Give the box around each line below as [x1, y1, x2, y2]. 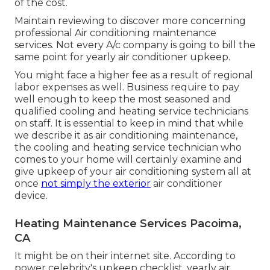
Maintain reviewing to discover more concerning [14, 15, 246, 27]
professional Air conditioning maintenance [14, 27, 216, 39]
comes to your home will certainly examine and [14, 154, 242, 166]
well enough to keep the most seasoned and [14, 93, 231, 105]
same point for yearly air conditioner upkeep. [14, 51, 230, 63]
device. [14, 190, 48, 202]
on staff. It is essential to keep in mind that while [14, 118, 243, 130]
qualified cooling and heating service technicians [14, 105, 248, 118]
